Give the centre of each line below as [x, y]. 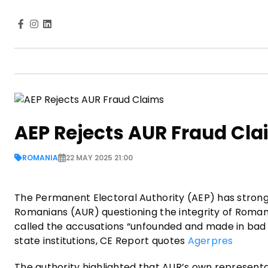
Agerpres [210, 240]
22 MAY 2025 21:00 [99, 157]
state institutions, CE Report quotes [101, 240]
